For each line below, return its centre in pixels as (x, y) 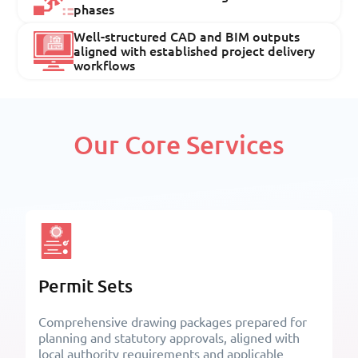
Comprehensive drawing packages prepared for (173, 322)
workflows (104, 65)
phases (94, 9)
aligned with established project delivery (194, 51)
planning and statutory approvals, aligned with (169, 338)
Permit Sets (86, 286)
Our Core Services (179, 144)
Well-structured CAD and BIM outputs (187, 36)
